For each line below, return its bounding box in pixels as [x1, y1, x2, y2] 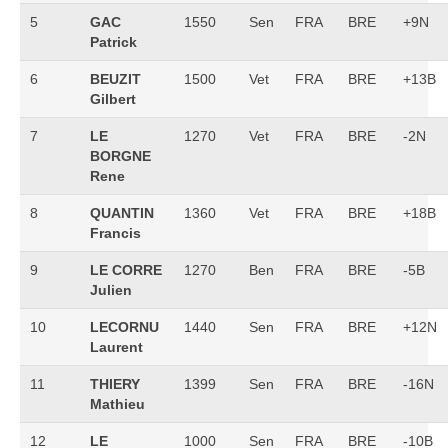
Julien [90, 282, 132, 298]
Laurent [90, 339, 143, 355]
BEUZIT [90, 71, 141, 87]
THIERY [90, 376, 140, 392]
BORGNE [90, 148, 151, 164]
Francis [90, 225, 141, 241]
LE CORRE [90, 262, 162, 278]
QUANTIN [90, 205, 154, 221]
